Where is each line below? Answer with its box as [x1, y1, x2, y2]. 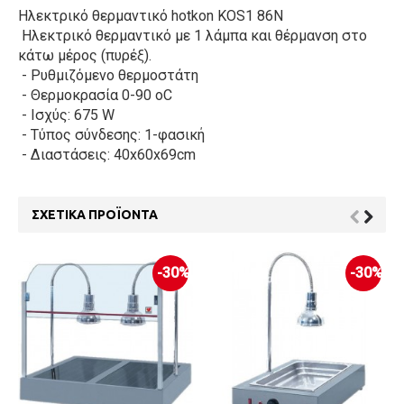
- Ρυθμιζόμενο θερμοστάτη [18, 67, 198, 84]
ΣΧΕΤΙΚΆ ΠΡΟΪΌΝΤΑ [32, 207, 158, 222]
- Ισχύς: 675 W [18, 106, 115, 124]
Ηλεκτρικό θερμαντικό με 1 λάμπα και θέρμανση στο [18, 27, 367, 44]
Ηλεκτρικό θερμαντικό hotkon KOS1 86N [18, 7, 283, 24]
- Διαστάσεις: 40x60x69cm [18, 146, 196, 163]
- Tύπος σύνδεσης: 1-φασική [18, 126, 205, 143]
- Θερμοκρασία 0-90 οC [18, 87, 172, 104]
